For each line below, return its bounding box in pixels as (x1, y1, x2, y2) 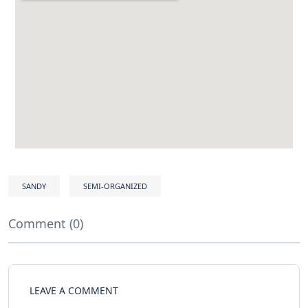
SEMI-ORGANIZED (83, 181, 147, 191)
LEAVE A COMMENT (30, 284, 118, 297)
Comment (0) (8, 215, 83, 232)
